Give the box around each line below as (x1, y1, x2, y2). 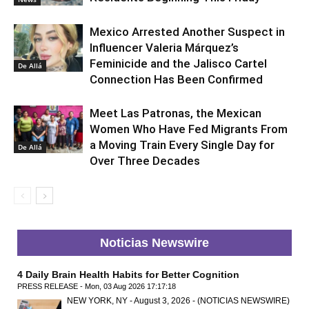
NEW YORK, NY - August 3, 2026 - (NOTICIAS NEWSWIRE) (67, 295, 290, 306)
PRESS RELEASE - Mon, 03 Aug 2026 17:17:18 (17, 281, 176, 290)
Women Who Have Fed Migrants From (90, 121, 288, 136)
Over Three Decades (90, 153, 200, 168)
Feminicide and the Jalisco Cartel (90, 56, 267, 70)
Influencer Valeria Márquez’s (90, 40, 239, 54)
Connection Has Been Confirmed (90, 72, 263, 86)
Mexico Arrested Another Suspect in (90, 24, 285, 39)
